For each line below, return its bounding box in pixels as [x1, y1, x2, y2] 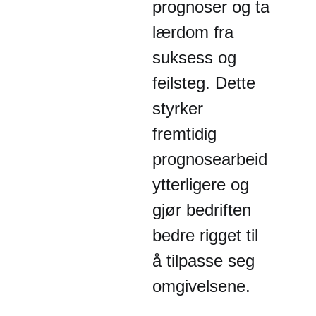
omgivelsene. [152, 276, 250, 296]
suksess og [152, 48, 236, 67]
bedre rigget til [152, 226, 258, 245]
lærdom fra [152, 23, 233, 42]
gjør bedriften [152, 200, 251, 219]
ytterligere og [152, 175, 249, 194]
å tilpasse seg [152, 251, 255, 270]
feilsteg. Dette [152, 73, 255, 92]
